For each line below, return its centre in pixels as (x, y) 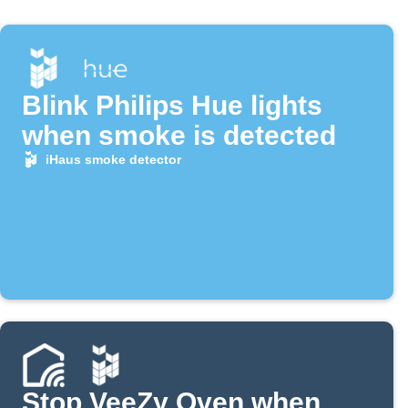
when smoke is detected (179, 136)
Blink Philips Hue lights (172, 106)
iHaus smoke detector (113, 160)
